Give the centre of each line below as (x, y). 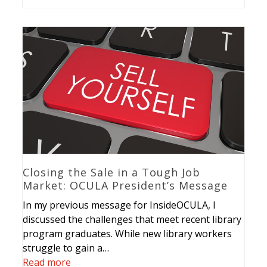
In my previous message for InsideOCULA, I (119, 205)
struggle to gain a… (66, 248)
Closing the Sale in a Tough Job (112, 172)
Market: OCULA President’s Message (125, 185)
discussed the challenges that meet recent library (132, 219)
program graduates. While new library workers (128, 233)
